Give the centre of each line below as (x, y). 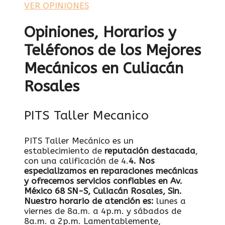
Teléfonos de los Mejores (113, 50)
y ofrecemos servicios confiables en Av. (103, 181)
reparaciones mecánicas (149, 171)
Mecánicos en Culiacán (104, 68)
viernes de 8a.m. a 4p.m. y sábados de (103, 211)
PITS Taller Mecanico (86, 115)
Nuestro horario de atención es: (89, 201)
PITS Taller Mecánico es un (79, 140)
